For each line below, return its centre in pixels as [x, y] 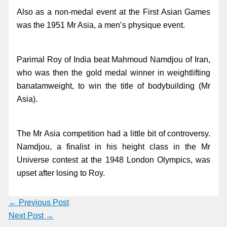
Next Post [27, 215]
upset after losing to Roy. [61, 173]
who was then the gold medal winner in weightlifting [113, 72]
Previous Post [43, 202]
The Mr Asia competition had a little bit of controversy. [113, 133]
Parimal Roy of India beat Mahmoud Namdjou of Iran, [113, 59]
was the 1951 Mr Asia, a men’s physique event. [101, 25]
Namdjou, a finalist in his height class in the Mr [113, 146]
